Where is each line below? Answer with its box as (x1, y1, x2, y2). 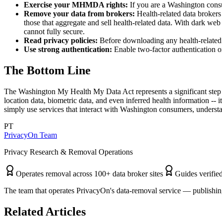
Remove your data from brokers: (24, 9, 135, 18)
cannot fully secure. (24, 27, 85, 36)
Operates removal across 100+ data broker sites (16, 169, 163, 178)
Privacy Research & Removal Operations (4, 147, 133, 156)
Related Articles (4, 205, 86, 218)
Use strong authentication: (24, 45, 112, 54)
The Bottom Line (4, 63, 91, 77)
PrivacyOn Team (4, 130, 57, 139)
